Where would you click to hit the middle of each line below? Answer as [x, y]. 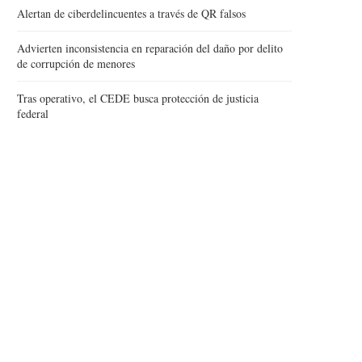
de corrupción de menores [76, 63]
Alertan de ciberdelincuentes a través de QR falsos [131, 13]
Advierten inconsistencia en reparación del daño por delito [150, 48]
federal [33, 114]
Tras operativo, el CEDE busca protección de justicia [138, 98]
